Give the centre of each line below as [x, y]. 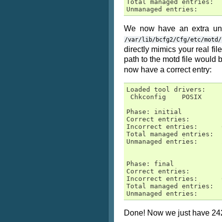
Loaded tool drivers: [166, 89]
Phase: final [150, 164]
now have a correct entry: [168, 70]
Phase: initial [154, 112]
